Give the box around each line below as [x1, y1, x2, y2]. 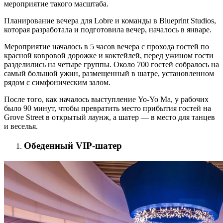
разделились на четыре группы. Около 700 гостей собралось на [4, 60, 219, 69]
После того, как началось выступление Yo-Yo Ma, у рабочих [4, 95, 209, 104]
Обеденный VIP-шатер [24, 140, 122, 151]
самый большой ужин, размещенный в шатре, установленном [4, 69, 214, 78]
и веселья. [4, 122, 38, 131]
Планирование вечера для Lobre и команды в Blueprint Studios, [4, 16, 216, 25]
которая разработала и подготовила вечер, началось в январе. [4, 25, 212, 34]
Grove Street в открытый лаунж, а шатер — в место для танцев [4, 113, 215, 122]
